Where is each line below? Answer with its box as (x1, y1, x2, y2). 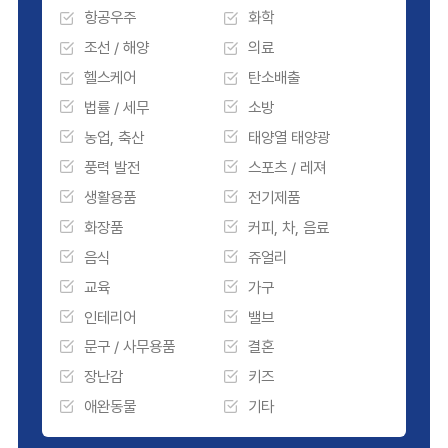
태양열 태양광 (247, 127, 330, 147)
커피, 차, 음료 (247, 217, 329, 237)
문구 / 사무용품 (83, 337, 175, 357)
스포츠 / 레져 (247, 157, 326, 177)
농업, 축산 (83, 127, 144, 147)
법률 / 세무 (83, 97, 149, 117)
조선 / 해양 (83, 38, 149, 58)
